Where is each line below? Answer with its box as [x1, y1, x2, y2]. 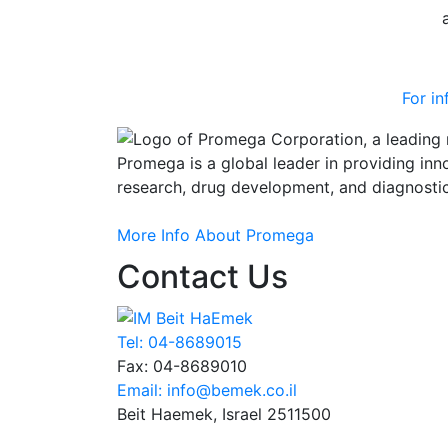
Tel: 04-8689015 [117, 331, 242, 352]
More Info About [117, 225, 246, 246]
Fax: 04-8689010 [117, 355, 247, 376]
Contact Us [117, 257, 288, 297]
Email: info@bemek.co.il [117, 379, 297, 400]
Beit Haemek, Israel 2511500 [117, 403, 331, 424]
